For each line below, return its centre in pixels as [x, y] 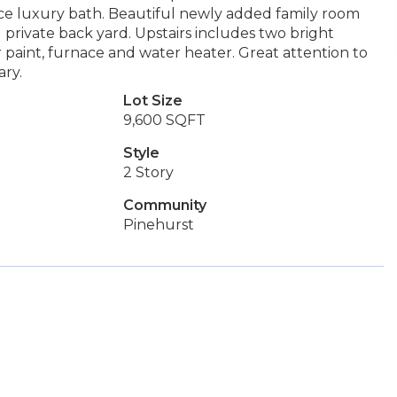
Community [164, 205]
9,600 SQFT [164, 120]
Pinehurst [158, 225]
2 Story [148, 172]
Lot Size [152, 101]
